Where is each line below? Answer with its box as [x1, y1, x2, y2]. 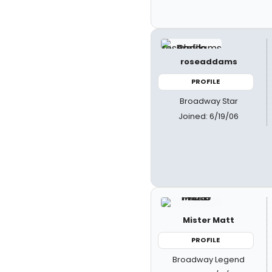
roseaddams [180, 56, 237, 67]
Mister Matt [183, 214, 235, 226]
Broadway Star [179, 95, 238, 107]
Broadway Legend [172, 253, 245, 265]
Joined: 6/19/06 [178, 110, 239, 122]
